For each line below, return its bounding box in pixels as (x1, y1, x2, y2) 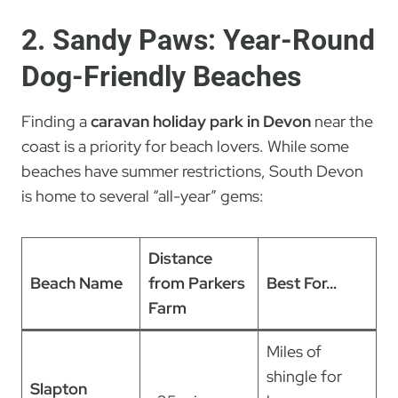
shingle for (267, 366, 342, 387)
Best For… (267, 273, 337, 294)
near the (311, 111, 373, 132)
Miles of (267, 341, 322, 362)
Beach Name (30, 273, 123, 294)
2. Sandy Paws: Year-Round (21, 23, 375, 58)
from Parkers (148, 273, 245, 294)
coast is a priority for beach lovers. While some (21, 136, 349, 157)
